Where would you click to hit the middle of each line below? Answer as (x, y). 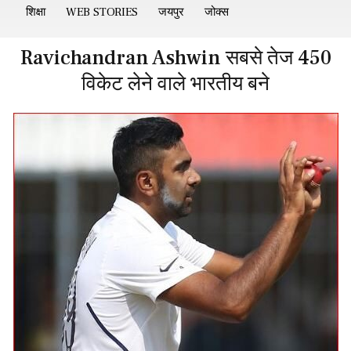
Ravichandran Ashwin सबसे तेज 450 (175, 58)
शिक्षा (36, 12)
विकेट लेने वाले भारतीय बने (175, 84)
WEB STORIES (102, 12)
